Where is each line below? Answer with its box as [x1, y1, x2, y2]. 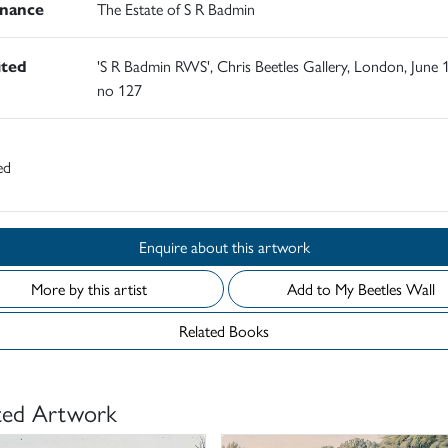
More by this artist [31, 277, 147, 301]
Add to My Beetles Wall [358, 277, 435, 301]
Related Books [179, 319, 269, 343]
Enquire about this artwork [231, 235, 310, 259]
